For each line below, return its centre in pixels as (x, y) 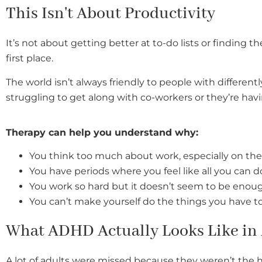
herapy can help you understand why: (105, 132)
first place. (30, 58)
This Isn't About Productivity (111, 14)
